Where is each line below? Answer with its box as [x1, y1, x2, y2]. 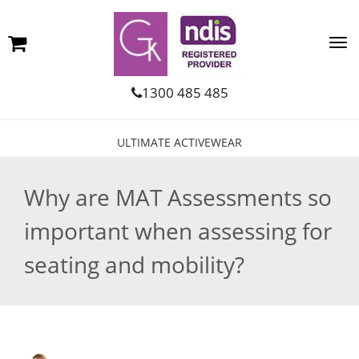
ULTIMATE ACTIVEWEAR [117, 135, 242, 150]
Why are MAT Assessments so [24, 182, 332, 212]
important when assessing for [24, 216, 332, 246]
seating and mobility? [24, 249, 244, 280]
